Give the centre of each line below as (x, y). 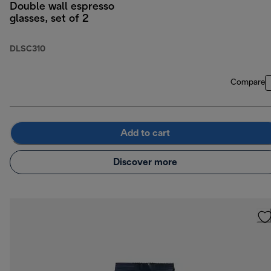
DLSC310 (28, 50)
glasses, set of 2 (49, 19)
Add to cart (145, 133)
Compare (248, 83)
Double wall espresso (62, 7)
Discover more (145, 162)
